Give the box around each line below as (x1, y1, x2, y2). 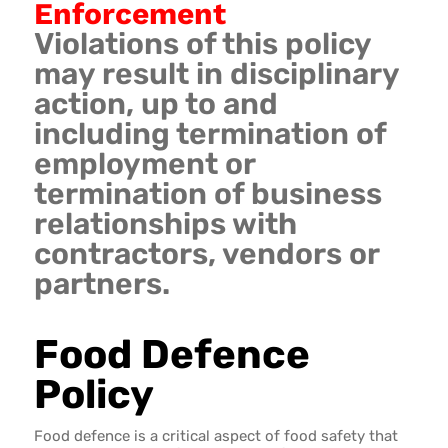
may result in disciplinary (33, 56, 399, 93)
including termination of (33, 116, 386, 153)
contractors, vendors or (33, 236, 379, 273)
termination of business (33, 176, 382, 213)
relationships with (33, 206, 297, 243)
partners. (33, 266, 170, 303)
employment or (33, 146, 255, 183)
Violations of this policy (33, 26, 371, 63)
